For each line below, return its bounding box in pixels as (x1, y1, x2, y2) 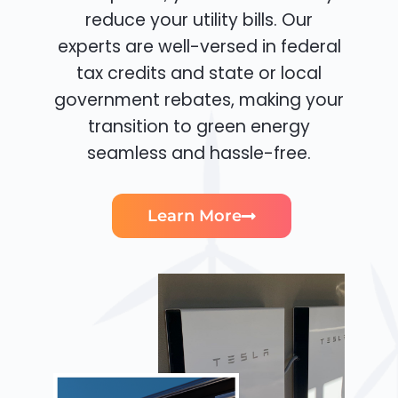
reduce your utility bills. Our (85, 8, 313, 33)
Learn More (147, 206, 242, 227)
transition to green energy (88, 115, 310, 139)
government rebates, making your (54, 88, 344, 113)
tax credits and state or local (76, 61, 322, 86)
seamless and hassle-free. (87, 141, 311, 166)
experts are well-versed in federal (57, 35, 341, 60)
